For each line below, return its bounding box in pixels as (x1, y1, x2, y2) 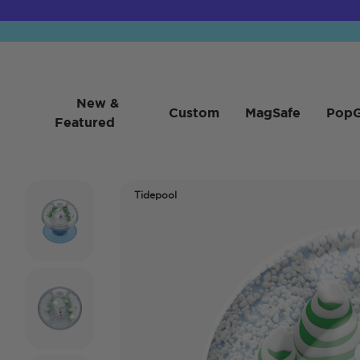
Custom (169, 105, 219, 120)
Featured (54, 115, 115, 129)
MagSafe (245, 105, 301, 120)
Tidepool (134, 190, 177, 200)
